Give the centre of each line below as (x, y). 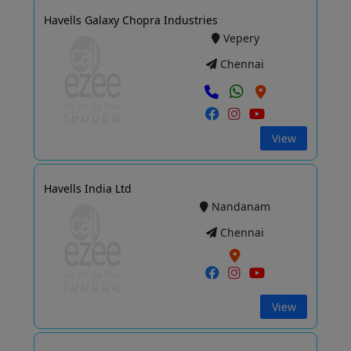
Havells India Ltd (88, 189)
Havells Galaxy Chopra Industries (131, 20)
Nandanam (241, 207)
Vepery (241, 38)
